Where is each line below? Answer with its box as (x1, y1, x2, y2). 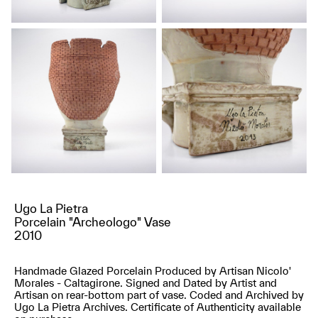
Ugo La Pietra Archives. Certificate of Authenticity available (14, 301, 301, 313)
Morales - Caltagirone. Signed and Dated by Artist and (14, 277, 277, 289)
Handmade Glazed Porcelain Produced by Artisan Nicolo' (14, 265, 291, 277)
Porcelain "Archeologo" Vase (14, 215, 171, 229)
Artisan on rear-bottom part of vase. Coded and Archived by (14, 289, 304, 301)
